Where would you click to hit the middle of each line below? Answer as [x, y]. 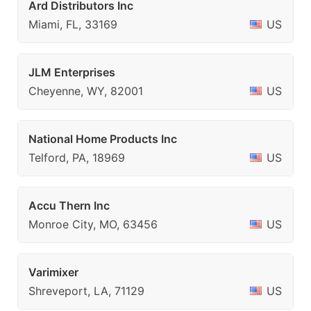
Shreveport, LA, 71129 [86, 291]
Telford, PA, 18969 [77, 158]
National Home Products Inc [103, 139]
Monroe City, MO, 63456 [93, 224]
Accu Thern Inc [69, 205]
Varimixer [53, 272]
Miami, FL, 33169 [73, 24]
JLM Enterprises [72, 72]
